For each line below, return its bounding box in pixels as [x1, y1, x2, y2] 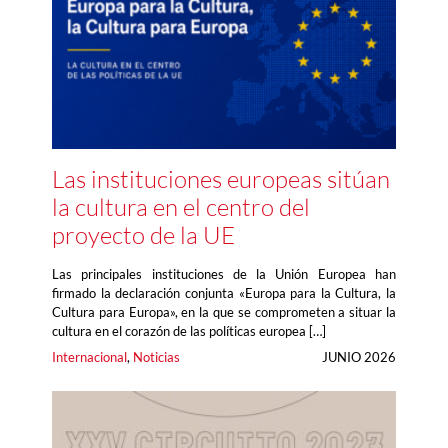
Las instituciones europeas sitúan [52, 164, 390, 195]
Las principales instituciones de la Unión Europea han [52, 266, 396, 283]
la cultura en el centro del [52, 192, 310, 223]
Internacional [52, 349, 127, 366]
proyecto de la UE [52, 220, 235, 251]
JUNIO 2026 [322, 349, 396, 366]
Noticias [133, 349, 180, 366]
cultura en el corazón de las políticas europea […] [52, 323, 326, 340]
